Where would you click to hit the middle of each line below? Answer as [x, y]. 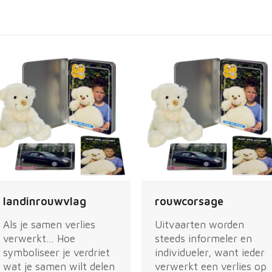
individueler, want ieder [210, 253]
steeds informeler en [203, 239]
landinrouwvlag [45, 201]
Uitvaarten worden [199, 225]
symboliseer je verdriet [56, 253]
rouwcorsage [189, 201]
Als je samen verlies [49, 225]
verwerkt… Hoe [39, 239]
